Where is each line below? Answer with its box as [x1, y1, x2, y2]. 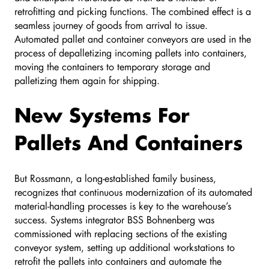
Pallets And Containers [14, 130, 243, 155]
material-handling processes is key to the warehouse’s [14, 199, 231, 212]
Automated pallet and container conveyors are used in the [14, 32, 251, 45]
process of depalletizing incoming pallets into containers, [14, 46, 247, 59]
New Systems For [14, 102, 190, 127]
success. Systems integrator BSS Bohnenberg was [14, 213, 214, 226]
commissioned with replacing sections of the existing [14, 226, 227, 240]
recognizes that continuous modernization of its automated [14, 185, 252, 198]
